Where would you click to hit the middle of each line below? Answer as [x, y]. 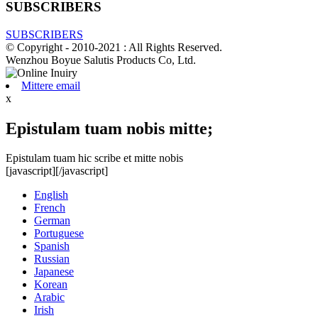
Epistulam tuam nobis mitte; [109, 128]
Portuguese [59, 234]
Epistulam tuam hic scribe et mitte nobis [94, 158]
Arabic [49, 297]
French [50, 208]
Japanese [54, 272]
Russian [52, 259]
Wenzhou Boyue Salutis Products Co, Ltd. [101, 60]
